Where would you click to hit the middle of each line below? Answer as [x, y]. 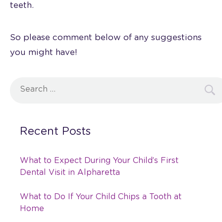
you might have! [44, 52]
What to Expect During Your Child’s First [99, 160]
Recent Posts [55, 131]
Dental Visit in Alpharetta [70, 172]
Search [24, 84]
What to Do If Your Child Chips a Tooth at [101, 196]
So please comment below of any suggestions [106, 37]
